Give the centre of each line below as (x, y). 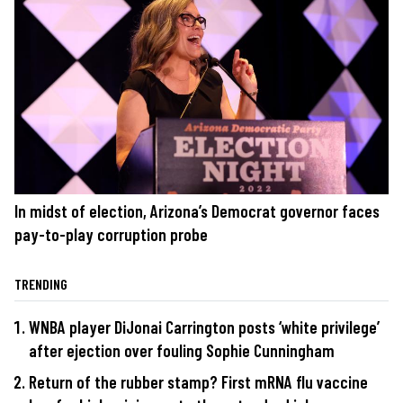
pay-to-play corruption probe (111, 234)
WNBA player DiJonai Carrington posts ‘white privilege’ (204, 327)
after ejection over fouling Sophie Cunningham (182, 350)
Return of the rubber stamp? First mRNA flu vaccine (198, 382)
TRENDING (41, 283)
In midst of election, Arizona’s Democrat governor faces (197, 210)
